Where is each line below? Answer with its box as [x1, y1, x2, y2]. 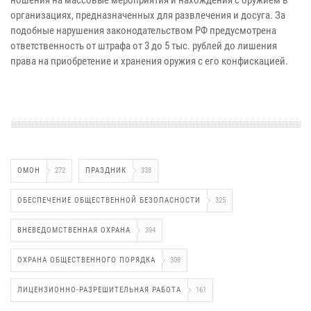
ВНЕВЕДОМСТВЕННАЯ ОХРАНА [17, 225, 131, 235]
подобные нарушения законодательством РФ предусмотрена [10, 24, 276, 37]
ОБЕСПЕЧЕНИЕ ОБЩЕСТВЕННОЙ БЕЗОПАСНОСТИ [17, 195, 201, 205]
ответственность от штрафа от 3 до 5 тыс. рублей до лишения [10, 39, 277, 52]
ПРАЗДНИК [85, 165, 126, 175]
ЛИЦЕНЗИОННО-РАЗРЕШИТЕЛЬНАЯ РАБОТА [17, 285, 181, 294]
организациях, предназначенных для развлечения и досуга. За [10, 8, 285, 22]
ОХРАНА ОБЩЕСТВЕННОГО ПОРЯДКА [17, 255, 155, 264]
